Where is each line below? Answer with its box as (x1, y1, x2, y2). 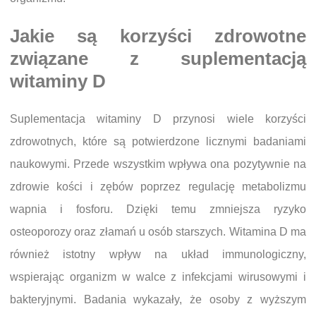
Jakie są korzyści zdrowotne (10, 26, 306, 47)
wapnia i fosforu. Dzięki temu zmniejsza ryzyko (10, 202, 306, 215)
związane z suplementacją (10, 49, 306, 69)
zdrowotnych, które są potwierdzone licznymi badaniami (10, 135, 306, 147)
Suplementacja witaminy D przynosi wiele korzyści (10, 112, 306, 125)
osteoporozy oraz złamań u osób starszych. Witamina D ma (10, 225, 306, 238)
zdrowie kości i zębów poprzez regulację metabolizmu (10, 180, 306, 193)
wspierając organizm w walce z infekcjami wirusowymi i (10, 270, 306, 283)
